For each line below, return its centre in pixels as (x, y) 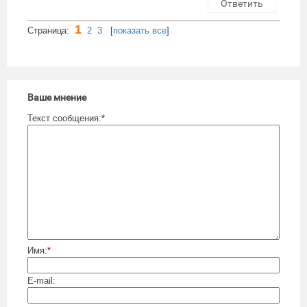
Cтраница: (51, 31)
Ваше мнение (57, 98)
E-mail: (41, 281)
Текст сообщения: (64, 119)
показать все (140, 31)
